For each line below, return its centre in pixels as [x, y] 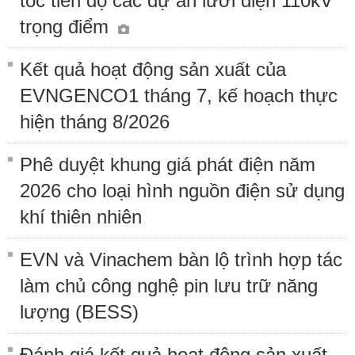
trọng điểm [67, 27]
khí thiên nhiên [81, 217]
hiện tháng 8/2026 [95, 122]
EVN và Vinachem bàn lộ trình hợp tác [181, 260]
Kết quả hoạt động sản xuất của [153, 70]
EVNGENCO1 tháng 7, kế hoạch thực [179, 96]
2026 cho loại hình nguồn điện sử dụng [182, 191]
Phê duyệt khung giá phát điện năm [168, 165]
